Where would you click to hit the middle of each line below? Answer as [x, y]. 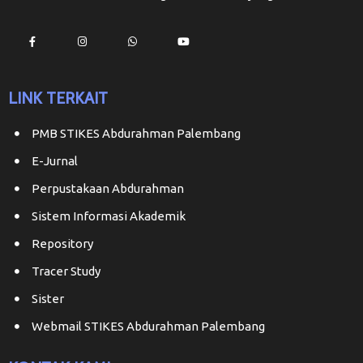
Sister [48, 298]
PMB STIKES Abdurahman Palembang [136, 133]
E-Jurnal [55, 160]
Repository [62, 243]
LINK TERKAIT [58, 98]
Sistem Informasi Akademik [109, 216]
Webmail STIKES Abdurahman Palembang [148, 326]
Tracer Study [66, 271]
